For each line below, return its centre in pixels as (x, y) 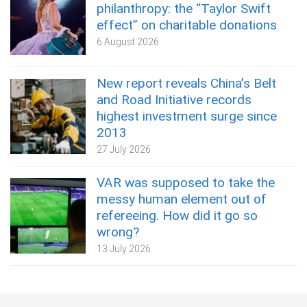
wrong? (118, 232)
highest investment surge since (187, 116)
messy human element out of (182, 199)
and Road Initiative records (174, 99)
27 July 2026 (124, 149)
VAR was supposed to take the (186, 182)
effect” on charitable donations (187, 25)
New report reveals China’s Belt (186, 83)
